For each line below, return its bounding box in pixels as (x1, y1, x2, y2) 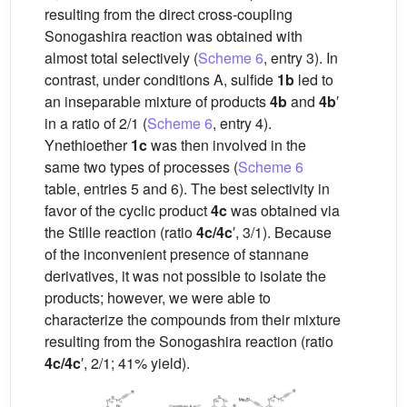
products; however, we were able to (45, 287, 271, 309)
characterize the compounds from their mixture (45, 309, 341, 331)
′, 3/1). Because (233, 222, 332, 243)
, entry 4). (213, 113, 272, 134)
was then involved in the (147, 134, 306, 156)
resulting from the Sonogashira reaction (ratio (45, 331, 333, 352)
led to (294, 69, 333, 91)
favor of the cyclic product (45, 200, 211, 222)
